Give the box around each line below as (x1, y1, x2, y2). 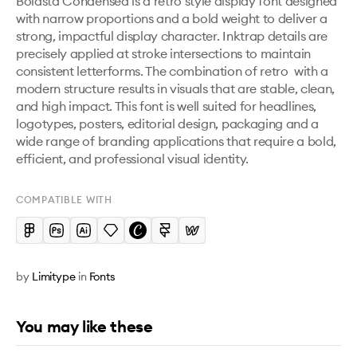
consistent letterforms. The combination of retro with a (16, 63, 329, 79)
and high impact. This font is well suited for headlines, (16, 98, 317, 114)
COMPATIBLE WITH (16, 194, 112, 206)
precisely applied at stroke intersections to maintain (16, 45, 312, 61)
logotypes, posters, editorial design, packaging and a (16, 116, 320, 131)
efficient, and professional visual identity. (16, 151, 249, 167)
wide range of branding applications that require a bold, (16, 133, 337, 149)
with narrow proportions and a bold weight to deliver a (16, 10, 328, 26)
